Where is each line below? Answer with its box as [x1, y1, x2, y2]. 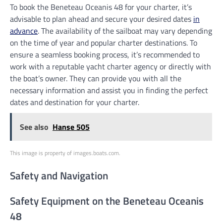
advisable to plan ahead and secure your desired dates [10, 12, 193, 25]
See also [20, 120, 49, 133]
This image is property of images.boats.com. [10, 148, 120, 158]
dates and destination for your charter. [10, 96, 139, 108]
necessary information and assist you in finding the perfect [10, 84, 208, 96]
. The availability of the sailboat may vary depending [38, 24, 212, 37]
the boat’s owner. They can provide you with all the [10, 72, 181, 84]
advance [10, 24, 38, 37]
